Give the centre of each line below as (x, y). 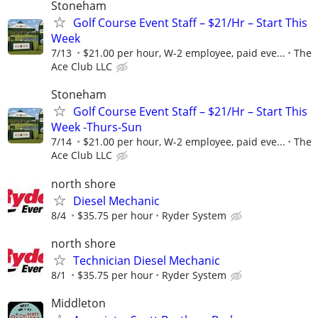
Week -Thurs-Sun (97, 127)
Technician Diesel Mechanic (147, 260)
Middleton (78, 303)
